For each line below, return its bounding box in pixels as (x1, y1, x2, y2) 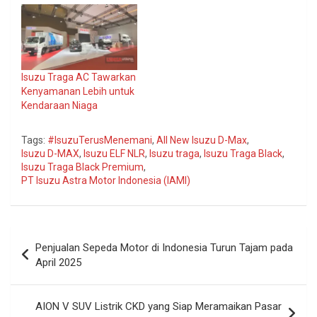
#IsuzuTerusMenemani (47, 134, 152, 146)
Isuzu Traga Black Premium (21, 161, 144, 173)
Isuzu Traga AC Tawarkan (21, 71, 136, 83)
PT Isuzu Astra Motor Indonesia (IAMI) (21, 175, 190, 187)
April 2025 (35, 256, 81, 270)
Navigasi (10, 226, 80, 248)
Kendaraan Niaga (21, 100, 98, 112)
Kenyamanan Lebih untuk (21, 86, 134, 98)
